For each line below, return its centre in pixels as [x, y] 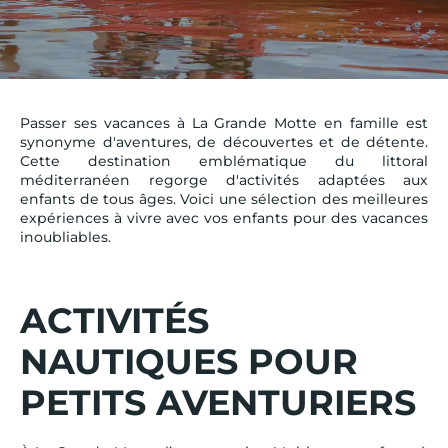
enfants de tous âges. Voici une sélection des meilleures [224, 198]
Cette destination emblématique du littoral [224, 160]
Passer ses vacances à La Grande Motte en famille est [224, 122]
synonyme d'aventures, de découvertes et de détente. [224, 141]
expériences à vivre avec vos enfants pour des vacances [224, 217]
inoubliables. [65, 236]
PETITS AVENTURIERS [218, 402]
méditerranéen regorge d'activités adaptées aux [224, 179]
